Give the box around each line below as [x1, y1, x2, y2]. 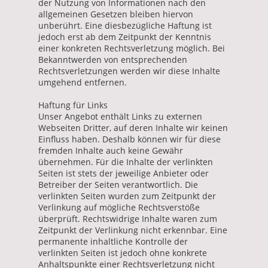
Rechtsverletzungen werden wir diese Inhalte [38, 65, 220, 77]
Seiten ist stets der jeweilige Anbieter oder [38, 167, 209, 179]
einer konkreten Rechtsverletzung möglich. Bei [38, 42, 225, 54]
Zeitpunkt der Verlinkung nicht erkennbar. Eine [38, 224, 227, 236]
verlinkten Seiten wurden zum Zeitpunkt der [38, 190, 216, 202]
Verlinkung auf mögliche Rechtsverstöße [38, 201, 200, 213]
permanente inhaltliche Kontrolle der [38, 235, 188, 247]
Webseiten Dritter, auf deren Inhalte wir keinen [38, 121, 228, 133]
